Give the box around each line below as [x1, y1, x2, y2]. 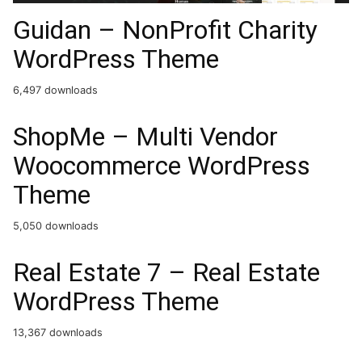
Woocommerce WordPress [13, 149, 310, 181]
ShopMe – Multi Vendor [13, 120, 278, 152]
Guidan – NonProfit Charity [13, 14, 318, 45]
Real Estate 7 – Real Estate [13, 256, 320, 288]
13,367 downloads [13, 326, 103, 339]
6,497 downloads [13, 83, 98, 96]
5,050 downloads [13, 219, 99, 232]
